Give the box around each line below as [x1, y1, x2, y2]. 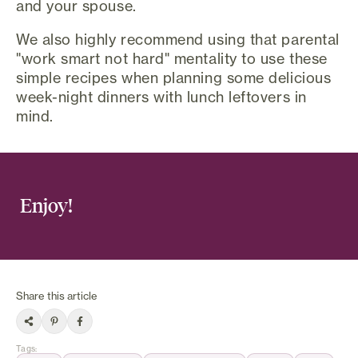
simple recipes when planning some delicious [16, 68, 332, 86]
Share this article [16, 288, 97, 302]
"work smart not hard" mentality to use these [16, 49, 328, 67]
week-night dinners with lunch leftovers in [16, 87, 307, 105]
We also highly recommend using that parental [16, 30, 340, 48]
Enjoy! [19, 193, 73, 218]
